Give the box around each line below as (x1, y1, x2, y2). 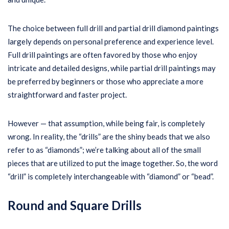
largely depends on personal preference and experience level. (8, 37, 214, 46)
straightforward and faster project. (8, 90, 127, 99)
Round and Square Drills (8, 198, 142, 213)
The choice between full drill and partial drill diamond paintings (8, 24, 219, 33)
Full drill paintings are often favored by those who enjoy (8, 50, 197, 59)
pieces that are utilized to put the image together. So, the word (8, 158, 218, 168)
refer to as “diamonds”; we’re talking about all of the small (8, 145, 201, 154)
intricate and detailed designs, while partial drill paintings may (8, 63, 216, 73)
